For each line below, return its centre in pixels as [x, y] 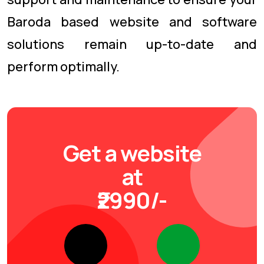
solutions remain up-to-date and [132, 44]
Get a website [132, 153]
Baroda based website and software [132, 22]
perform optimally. [63, 67]
